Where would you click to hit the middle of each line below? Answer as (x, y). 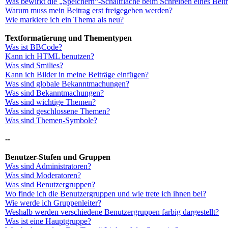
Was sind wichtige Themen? (50, 102)
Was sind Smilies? (34, 65)
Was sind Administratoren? (48, 166)
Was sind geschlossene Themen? (58, 111)
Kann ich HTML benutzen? (50, 56)
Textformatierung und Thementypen (68, 38)
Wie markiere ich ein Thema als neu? (64, 20)
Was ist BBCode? (34, 47)
